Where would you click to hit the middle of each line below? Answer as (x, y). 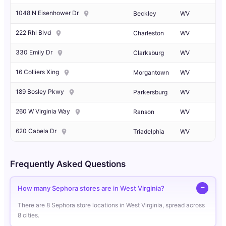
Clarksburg (149, 53)
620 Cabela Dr (36, 131)
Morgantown (151, 73)
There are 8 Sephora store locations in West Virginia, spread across (111, 205)
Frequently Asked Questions (68, 164)
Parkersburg (150, 92)
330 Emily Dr (34, 52)
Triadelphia (149, 132)
